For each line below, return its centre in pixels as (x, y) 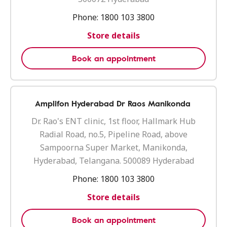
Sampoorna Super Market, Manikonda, (113, 147)
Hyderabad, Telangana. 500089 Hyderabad (113, 161)
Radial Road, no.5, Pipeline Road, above (113, 134)
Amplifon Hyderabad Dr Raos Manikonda (112, 103)
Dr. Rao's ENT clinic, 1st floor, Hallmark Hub (113, 121)
